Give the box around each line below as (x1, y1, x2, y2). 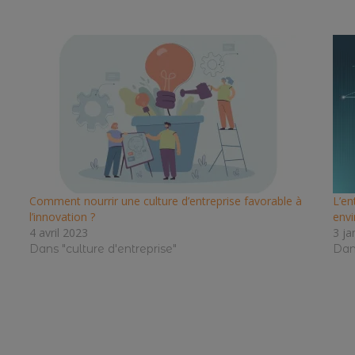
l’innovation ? (29, 208, 95, 224)
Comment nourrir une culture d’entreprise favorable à (29, 193, 302, 208)
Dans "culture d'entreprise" (29, 241, 177, 256)
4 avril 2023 (29, 224, 88, 240)
